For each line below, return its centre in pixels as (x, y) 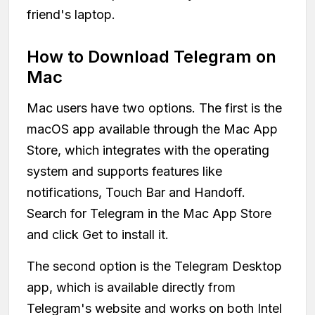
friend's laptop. (71, 14)
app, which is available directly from (131, 287)
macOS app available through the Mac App (152, 129)
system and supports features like (124, 171)
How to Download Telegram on (152, 56)
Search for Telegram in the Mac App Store (149, 213)
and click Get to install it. (98, 234)
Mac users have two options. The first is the (154, 108)
